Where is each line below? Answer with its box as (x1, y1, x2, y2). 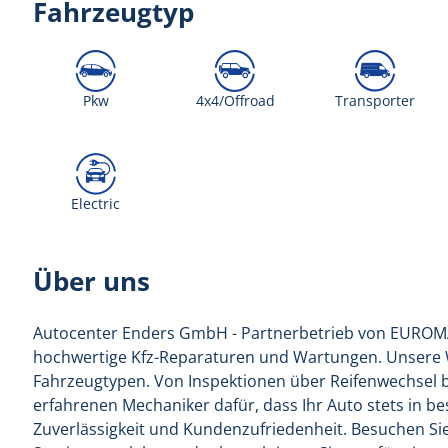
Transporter (334, 91, 415, 110)
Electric (71, 194, 121, 213)
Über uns (33, 264, 151, 299)
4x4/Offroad (195, 91, 275, 110)
